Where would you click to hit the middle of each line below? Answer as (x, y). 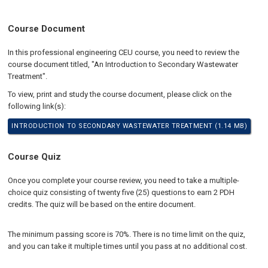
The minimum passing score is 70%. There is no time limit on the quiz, (127, 234)
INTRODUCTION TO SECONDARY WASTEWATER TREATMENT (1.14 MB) (130, 126)
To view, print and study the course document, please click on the (120, 94)
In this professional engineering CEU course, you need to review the (124, 52)
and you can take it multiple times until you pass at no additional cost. (128, 246)
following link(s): (37, 106)
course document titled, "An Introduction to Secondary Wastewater (123, 64)
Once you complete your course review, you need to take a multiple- (124, 180)
